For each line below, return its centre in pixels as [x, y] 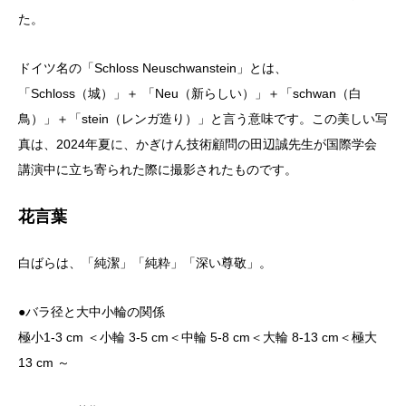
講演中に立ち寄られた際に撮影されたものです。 [158, 170]
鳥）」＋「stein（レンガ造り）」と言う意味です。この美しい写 [203, 119]
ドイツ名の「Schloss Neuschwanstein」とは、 [153, 68]
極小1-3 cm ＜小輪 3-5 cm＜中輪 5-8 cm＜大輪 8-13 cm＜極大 [198, 338]
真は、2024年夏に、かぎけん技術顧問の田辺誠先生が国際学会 [198, 145]
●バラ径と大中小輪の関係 [92, 312]
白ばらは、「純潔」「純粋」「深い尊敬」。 [145, 263]
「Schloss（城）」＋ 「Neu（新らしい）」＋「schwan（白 [190, 94]
